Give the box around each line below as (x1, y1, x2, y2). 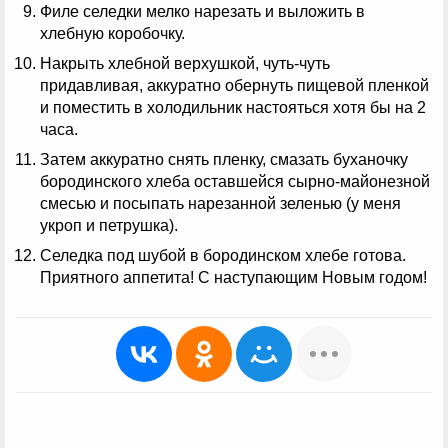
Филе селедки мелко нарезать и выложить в (40, 2, 365, 20)
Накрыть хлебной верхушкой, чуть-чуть (40, 54, 330, 72)
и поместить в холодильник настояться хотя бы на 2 (40, 98, 426, 116)
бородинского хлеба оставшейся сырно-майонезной (40, 172, 430, 190)
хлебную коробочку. (40, 24, 185, 42)
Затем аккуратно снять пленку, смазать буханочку (40, 150, 408, 168)
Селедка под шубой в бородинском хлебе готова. (40, 246, 406, 264)
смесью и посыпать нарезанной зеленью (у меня (40, 194, 401, 212)
